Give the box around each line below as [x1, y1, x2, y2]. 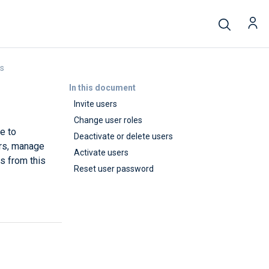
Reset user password [74, 164, 154, 174]
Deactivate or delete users [74, 131, 173, 141]
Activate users [74, 148, 128, 157]
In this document [68, 83, 136, 92]
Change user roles [74, 115, 142, 125]
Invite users [74, 99, 117, 109]
